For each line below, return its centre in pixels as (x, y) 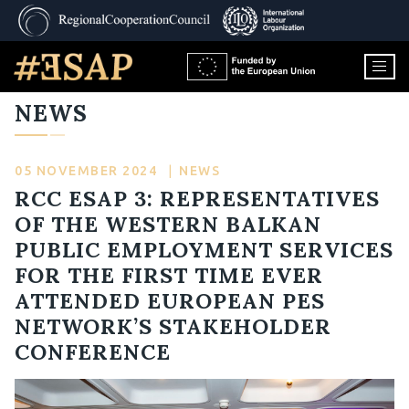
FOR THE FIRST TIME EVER (169, 275)
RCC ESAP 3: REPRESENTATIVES (197, 198)
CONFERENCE (93, 351)
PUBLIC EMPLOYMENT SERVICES (204, 249)
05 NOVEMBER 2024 (88, 171)
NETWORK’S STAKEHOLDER (173, 326)
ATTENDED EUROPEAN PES (170, 300)
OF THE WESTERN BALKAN (168, 224)
